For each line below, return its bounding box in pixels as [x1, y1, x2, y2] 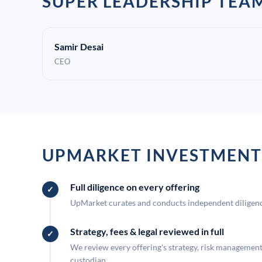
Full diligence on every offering [70, 181, 199, 192]
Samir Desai [54, 41, 104, 52]
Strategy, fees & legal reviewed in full [70, 226, 224, 237]
